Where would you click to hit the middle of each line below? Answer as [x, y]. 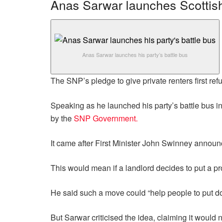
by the [62, 118]
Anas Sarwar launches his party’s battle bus [135, 54]
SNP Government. [106, 118]
